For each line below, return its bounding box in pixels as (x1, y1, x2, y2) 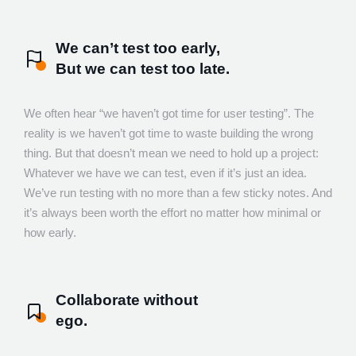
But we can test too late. (56, 60, 230, 78)
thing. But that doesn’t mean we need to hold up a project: (24, 146, 319, 161)
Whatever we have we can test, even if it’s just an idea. (24, 166, 307, 180)
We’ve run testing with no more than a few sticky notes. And (24, 186, 332, 200)
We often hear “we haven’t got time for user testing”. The (24, 106, 314, 121)
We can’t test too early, (56, 40, 220, 57)
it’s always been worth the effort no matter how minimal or (24, 206, 321, 220)
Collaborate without (56, 292, 198, 309)
